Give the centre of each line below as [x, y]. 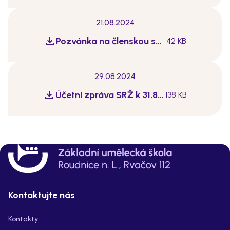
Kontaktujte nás [42, 195]
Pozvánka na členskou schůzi [159, 41]
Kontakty [23, 219]
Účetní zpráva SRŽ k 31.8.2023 [160, 95]
